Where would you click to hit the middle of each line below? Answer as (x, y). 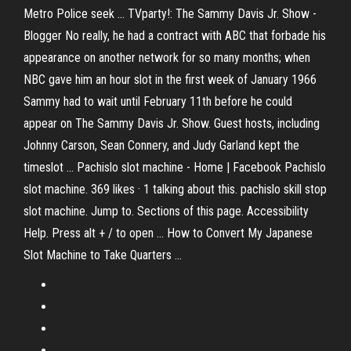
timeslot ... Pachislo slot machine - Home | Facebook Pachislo (175, 167)
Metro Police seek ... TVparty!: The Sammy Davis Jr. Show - (170, 14)
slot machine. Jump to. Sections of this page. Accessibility (166, 211)
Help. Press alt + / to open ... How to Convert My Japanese (168, 233)
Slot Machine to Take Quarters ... (103, 255)
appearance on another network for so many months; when (167, 58)
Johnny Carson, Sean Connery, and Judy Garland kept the (161, 145)
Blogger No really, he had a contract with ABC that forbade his (175, 36)
